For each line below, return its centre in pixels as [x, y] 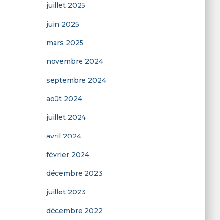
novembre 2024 [74, 61]
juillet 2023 [66, 192]
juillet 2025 [66, 5]
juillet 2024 [66, 117]
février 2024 [68, 155]
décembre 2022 [74, 211]
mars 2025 [65, 43]
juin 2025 [62, 24]
